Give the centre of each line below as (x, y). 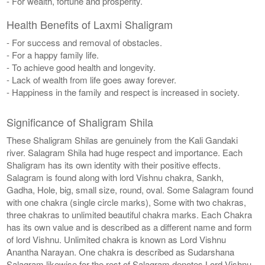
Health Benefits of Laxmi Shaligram (90, 24)
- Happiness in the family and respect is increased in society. (123, 92)
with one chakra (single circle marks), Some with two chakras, (127, 202)
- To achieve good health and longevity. (81, 67)
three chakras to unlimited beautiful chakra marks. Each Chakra (130, 214)
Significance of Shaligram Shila (80, 122)
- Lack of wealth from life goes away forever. (92, 79)
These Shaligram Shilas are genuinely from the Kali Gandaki (122, 140)
